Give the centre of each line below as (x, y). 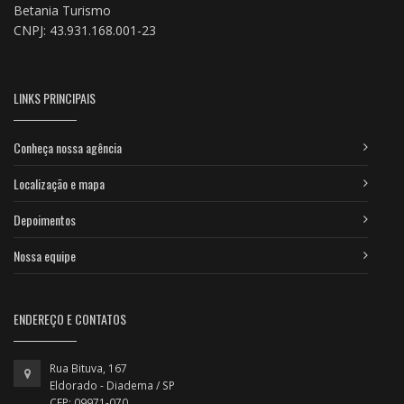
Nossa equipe (45, 255)
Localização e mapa (59, 183)
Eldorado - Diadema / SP (112, 385)
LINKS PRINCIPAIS (55, 97)
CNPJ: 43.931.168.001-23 (85, 30)
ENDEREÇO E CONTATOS (70, 318)
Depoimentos (45, 219)
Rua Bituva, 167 (90, 368)
